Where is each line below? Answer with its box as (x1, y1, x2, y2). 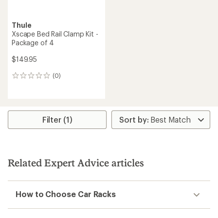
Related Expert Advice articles (8, 157, 144, 168)
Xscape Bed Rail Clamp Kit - (12, 30, 98, 38)
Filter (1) (42, 115, 73, 124)
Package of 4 (12, 38, 54, 47)
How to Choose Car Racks (16, 189, 116, 199)
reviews (11, 81, 38, 91)
